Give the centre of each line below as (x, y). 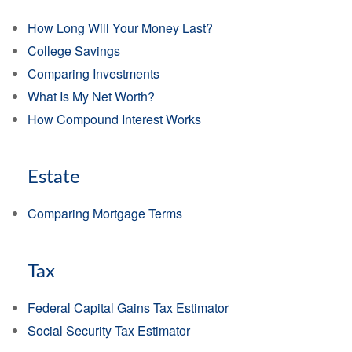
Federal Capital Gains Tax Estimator (128, 308)
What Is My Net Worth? (91, 96)
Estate (54, 178)
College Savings (74, 51)
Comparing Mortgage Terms (105, 213)
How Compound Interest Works (114, 119)
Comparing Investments (93, 73)
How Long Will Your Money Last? (120, 28)
